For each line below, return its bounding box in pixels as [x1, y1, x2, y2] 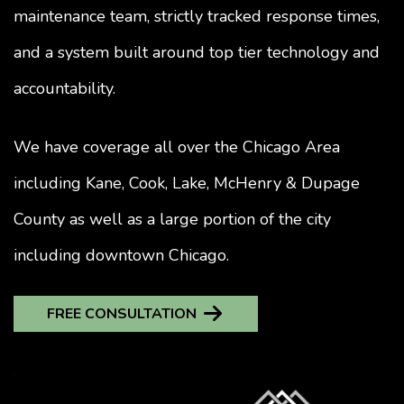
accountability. [14, 77, 115, 99]
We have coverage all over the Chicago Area [14, 135, 340, 158]
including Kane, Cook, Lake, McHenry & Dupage [14, 171, 360, 194]
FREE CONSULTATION [47, 303, 197, 324]
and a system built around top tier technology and [14, 41, 380, 63]
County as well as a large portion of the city [14, 207, 331, 230]
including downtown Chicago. [14, 243, 229, 266]
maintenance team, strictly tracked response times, [14, 5, 380, 27]
